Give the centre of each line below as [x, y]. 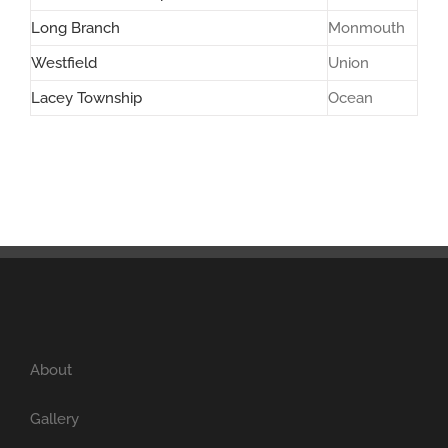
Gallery [54, 418]
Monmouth [366, 27]
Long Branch [75, 27]
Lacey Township [86, 97]
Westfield [64, 62]
